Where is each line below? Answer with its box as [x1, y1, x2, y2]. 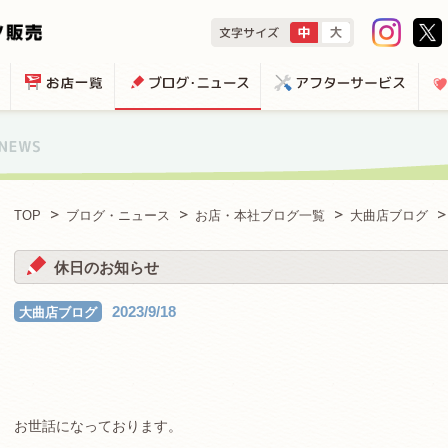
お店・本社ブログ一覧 [195, 208, 325, 223]
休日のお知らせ [54, 259, 159, 276]
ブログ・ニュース [66, 208, 170, 223]
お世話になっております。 [14, 418, 182, 434]
